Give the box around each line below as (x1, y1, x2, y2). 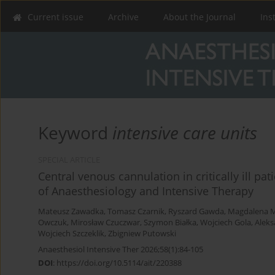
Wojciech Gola (200, 217, 251, 228)
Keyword (38, 121, 112, 145)
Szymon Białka (144, 217, 196, 228)
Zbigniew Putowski (108, 228, 176, 239)
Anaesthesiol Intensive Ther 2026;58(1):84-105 (38, 244, 203, 255)
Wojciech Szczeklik (38, 228, 104, 239)
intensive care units (112, 121, 257, 145)
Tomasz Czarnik (107, 206, 165, 217)
